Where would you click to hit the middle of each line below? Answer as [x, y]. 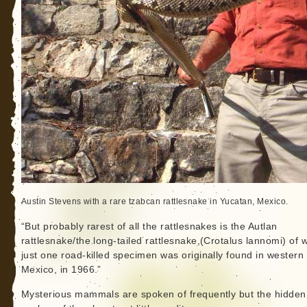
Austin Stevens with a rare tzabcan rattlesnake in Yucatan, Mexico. [155, 201]
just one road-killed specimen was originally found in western [162, 255]
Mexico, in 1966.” [61, 270]
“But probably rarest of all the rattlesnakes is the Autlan [149, 226]
